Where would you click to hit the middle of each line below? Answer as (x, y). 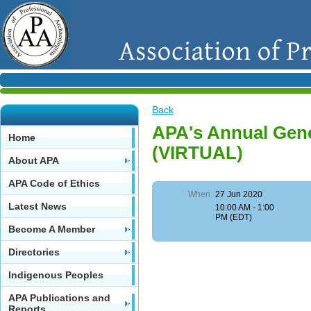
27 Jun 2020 (239, 195)
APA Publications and (59, 298)
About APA (34, 160)
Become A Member (52, 229)
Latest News (37, 206)
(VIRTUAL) (197, 153)
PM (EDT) (234, 218)
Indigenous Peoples (56, 275)
